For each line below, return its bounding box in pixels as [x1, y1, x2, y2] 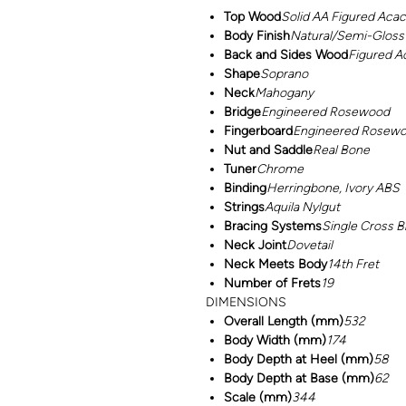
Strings [224, 198, 265, 215]
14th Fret [327, 256, 379, 272]
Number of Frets [224, 275, 321, 291]
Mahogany [255, 84, 314, 101]
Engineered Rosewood [261, 103, 390, 120]
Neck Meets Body [224, 256, 327, 272]
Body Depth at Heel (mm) [224, 351, 373, 367]
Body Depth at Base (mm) [224, 370, 374, 386]
